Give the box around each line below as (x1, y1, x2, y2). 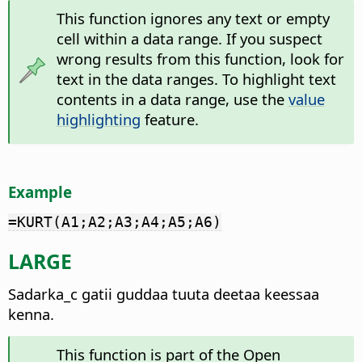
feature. (140, 109, 199, 130)
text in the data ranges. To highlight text (56, 69, 336, 90)
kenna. (8, 304, 54, 325)
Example (8, 182, 72, 203)
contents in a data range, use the (56, 89, 288, 110)
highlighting (56, 109, 141, 130)
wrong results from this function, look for (56, 48, 344, 69)
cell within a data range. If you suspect (56, 28, 322, 49)
